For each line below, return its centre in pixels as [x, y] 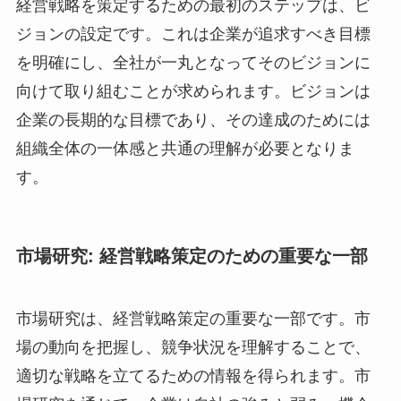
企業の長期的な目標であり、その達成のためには [193, 120]
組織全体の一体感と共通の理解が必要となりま [185, 149]
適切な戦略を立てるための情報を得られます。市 [193, 375]
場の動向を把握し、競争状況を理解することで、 [193, 347]
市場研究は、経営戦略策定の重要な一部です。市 [193, 318]
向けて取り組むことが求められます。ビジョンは [193, 92]
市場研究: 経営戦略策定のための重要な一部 [192, 256]
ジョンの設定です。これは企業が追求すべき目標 [193, 34]
